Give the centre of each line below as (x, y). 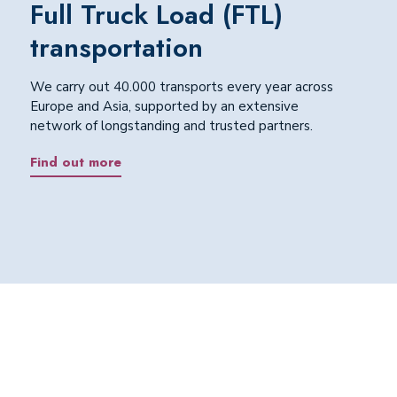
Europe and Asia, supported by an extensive (164, 107)
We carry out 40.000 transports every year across (181, 87)
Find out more (75, 162)
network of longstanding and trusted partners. (171, 126)
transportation (116, 48)
